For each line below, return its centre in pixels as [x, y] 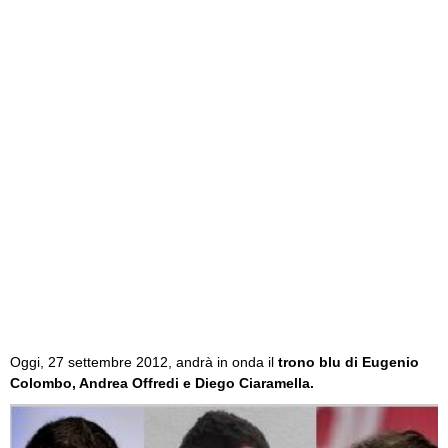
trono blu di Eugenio [348, 362]
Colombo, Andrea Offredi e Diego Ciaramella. [162, 383]
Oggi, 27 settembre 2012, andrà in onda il [144, 362]
